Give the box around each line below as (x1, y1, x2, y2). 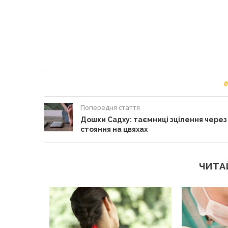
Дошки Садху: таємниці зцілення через (80, 116, 227, 124)
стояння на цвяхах (80, 125, 148, 133)
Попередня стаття (80, 103, 140, 112)
